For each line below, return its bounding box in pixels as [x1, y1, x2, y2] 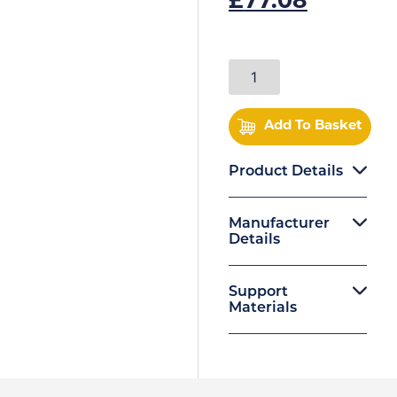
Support [228, 284, 288, 300]
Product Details [228, 164, 343, 179]
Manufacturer [228, 216, 330, 231]
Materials [228, 300, 297, 315]
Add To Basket [263, 119, 362, 133]
